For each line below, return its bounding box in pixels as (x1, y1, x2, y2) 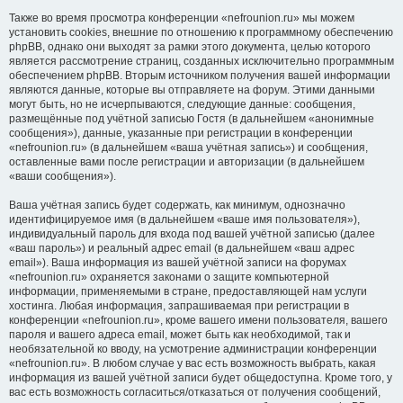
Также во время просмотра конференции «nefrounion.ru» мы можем (9, 12, 354, 24)
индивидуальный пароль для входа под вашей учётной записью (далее (9, 228, 375, 240)
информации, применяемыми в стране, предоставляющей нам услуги (9, 285, 367, 298)
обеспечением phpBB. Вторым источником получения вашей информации (9, 69, 390, 82)
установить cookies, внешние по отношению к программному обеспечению (9, 26, 393, 39)
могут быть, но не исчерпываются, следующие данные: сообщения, (9, 98, 355, 111)
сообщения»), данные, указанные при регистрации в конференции (9, 127, 353, 139)
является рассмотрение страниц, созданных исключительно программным (9, 55, 394, 67)
